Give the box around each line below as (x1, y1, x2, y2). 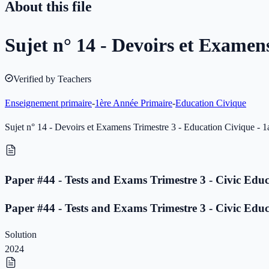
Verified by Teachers (13, 74, 91, 85)
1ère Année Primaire (95, 98, 172, 109)
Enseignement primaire (5, 98, 92, 109)
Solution (5, 229, 37, 240)
